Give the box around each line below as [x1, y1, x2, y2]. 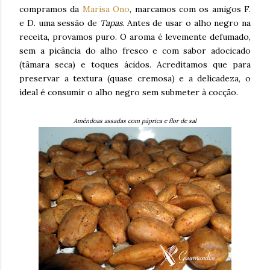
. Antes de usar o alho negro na [122, 17, 251, 28]
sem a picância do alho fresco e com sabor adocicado [19, 45, 251, 56]
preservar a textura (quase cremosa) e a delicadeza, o [19, 73, 251, 84]
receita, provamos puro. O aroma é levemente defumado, [19, 31, 251, 42]
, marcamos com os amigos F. [130, 4, 251, 14]
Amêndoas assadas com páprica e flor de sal [74, 117, 196, 125]
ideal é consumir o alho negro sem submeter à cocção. [19, 87, 238, 98]
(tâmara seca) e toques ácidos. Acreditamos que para [19, 59, 251, 70]
